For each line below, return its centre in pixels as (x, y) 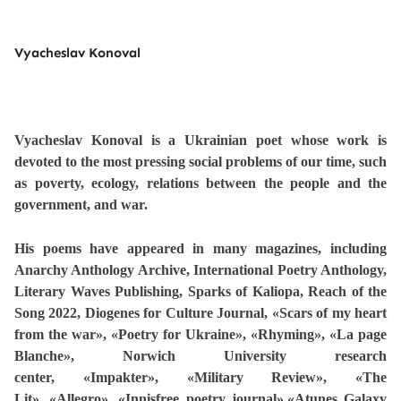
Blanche (39, 356)
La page (362, 334)
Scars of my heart (333, 313)
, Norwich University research (229, 356)
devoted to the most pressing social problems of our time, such (200, 162)
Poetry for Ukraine (177, 334)
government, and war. (81, 205)
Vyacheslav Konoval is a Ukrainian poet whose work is (200, 140)
